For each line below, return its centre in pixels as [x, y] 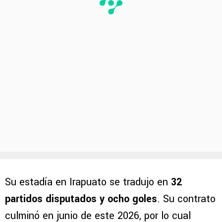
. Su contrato [186, 199]
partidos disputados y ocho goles [81, 199]
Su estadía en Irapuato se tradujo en [88, 182]
